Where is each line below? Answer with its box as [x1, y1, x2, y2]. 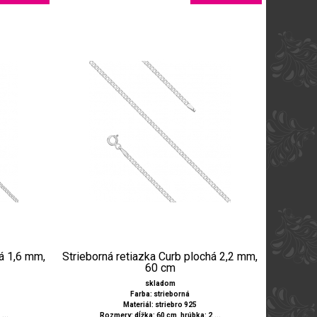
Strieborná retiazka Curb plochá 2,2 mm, [62, 250, 258, 264]
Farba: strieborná [130, 290, 190, 299]
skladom [144, 279, 175, 288]
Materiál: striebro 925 [123, 301, 197, 309]
